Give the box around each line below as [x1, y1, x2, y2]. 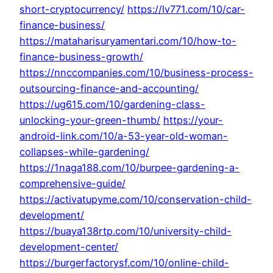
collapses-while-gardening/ [19, 146, 149, 158]
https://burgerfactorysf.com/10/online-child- [19, 257, 229, 269]
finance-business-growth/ [19, 51, 143, 63]
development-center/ [19, 241, 118, 253]
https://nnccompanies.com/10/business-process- [19, 66, 253, 79]
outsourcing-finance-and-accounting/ [19, 82, 199, 95]
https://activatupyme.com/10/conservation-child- [19, 193, 252, 206]
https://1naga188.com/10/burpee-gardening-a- [19, 161, 239, 174]
